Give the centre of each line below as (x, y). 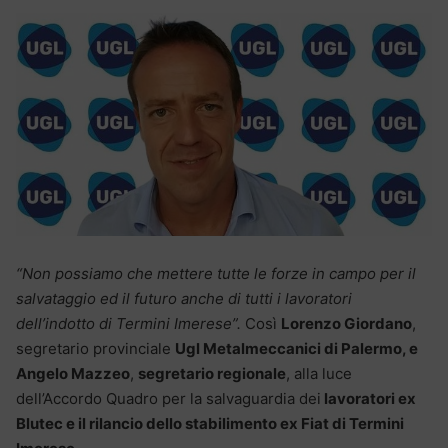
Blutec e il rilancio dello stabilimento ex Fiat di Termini (210, 423)
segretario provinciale (95, 348)
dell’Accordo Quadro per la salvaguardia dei (168, 398)
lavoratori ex (368, 398)
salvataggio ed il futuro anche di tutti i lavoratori (184, 298)
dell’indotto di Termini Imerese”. (128, 323)
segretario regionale (212, 373)
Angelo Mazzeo (73, 373)
